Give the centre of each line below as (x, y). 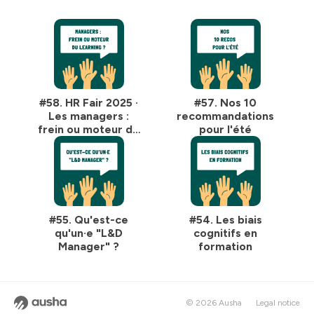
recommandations (225, 116)
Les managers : (89, 116)
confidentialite (64, 7)
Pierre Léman (89, 183)
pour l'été (225, 129)
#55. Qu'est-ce (89, 220)
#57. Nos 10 (225, 103)
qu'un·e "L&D (89, 233)
